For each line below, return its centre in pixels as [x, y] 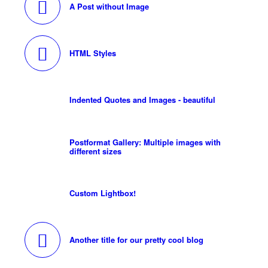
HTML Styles [92, 53]
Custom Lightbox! [102, 193]
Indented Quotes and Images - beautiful [142, 100]
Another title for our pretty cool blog [136, 240]
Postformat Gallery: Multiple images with [145, 142]
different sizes [95, 151]
